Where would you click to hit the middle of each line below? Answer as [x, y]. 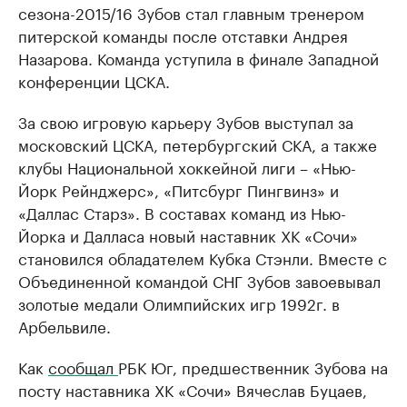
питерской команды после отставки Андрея [183, 35]
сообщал [83, 366]
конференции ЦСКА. [94, 80]
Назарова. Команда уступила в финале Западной [199, 57]
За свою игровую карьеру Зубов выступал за [186, 121]
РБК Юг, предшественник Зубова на [253, 366]
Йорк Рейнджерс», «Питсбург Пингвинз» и [179, 189]
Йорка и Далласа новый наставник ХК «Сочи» [188, 234]
